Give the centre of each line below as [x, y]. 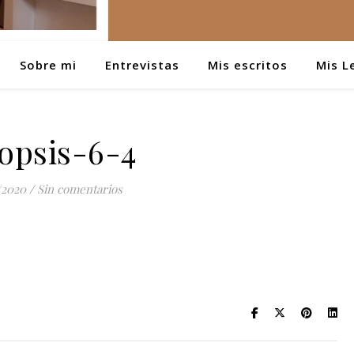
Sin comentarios [79, 189]
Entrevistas [142, 65]
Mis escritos [247, 65]
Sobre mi [48, 65]
